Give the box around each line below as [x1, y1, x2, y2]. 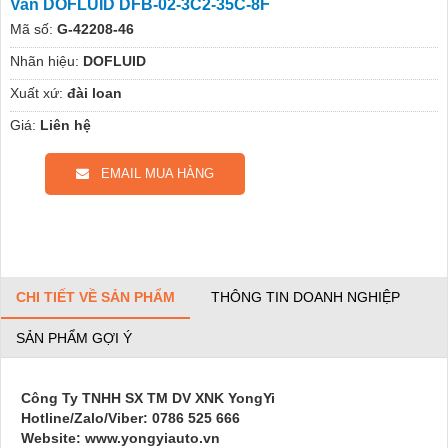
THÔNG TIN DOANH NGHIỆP [211, 288, 400, 305]
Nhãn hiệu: [9, 52, 79, 69]
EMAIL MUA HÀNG [88, 165, 214, 181]
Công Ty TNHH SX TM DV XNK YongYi [21, 389, 275, 406]
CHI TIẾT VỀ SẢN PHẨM [16, 288, 175, 305]
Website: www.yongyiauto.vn [21, 429, 220, 446]
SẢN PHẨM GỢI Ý [16, 329, 132, 346]
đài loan [66, 84, 122, 101]
